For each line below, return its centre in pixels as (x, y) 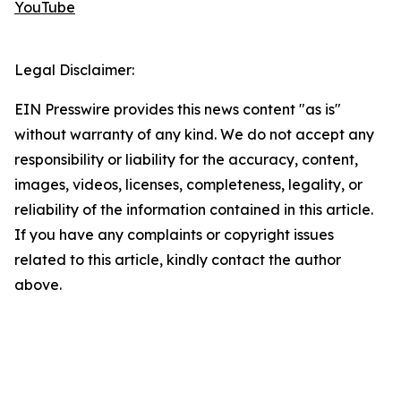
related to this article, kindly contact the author (178, 260)
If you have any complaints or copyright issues (174, 235)
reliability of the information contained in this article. (194, 210)
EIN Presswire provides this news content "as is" (178, 110)
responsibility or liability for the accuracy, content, (186, 160)
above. (38, 285)
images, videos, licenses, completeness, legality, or (188, 185)
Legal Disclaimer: (74, 70)
